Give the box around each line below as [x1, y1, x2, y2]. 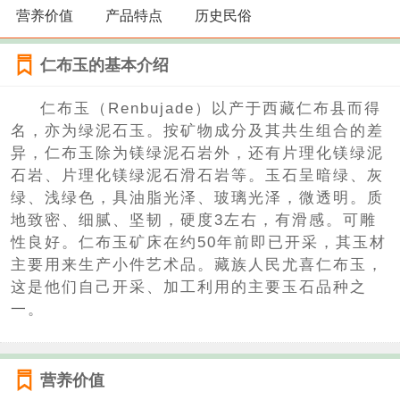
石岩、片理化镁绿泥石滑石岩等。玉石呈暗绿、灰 [10, 167, 384, 185]
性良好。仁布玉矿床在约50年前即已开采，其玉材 [10, 234, 387, 252]
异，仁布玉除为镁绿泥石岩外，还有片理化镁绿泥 [10, 145, 384, 162]
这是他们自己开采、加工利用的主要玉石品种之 [10, 279, 367, 296]
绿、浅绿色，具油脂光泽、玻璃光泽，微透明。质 [10, 189, 384, 207]
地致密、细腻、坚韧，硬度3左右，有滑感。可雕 [10, 212, 377, 229]
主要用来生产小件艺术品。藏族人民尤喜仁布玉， [10, 256, 384, 274]
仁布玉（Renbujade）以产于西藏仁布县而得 [40, 100, 382, 118]
